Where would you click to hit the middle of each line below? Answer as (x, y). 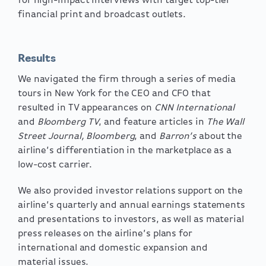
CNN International (194, 108)
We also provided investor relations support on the (130, 191)
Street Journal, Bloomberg (76, 136)
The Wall (225, 122)
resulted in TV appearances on (86, 108)
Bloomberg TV (68, 122)
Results (37, 59)
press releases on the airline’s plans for (105, 234)
